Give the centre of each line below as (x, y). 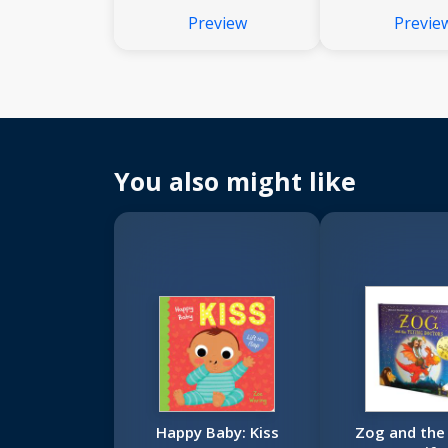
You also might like (235, 181)
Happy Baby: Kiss (217, 432)
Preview (217, 23)
